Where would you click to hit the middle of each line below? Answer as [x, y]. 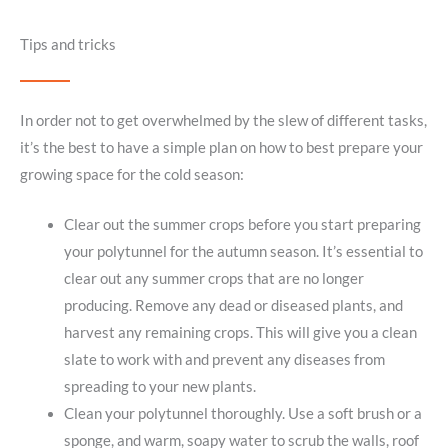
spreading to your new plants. [159, 386]
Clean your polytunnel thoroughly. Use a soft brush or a [242, 413]
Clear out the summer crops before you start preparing [242, 224]
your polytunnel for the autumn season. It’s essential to [243, 251]
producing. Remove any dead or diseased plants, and [233, 305]
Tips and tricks [68, 44]
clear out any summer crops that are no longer [213, 278]
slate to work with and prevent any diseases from [224, 359]
